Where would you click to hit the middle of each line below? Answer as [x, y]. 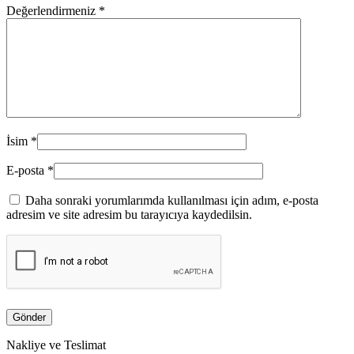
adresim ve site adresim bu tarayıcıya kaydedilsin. [129, 215]
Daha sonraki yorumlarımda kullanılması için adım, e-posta [172, 201]
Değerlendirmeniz [53, 11]
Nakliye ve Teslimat [56, 345]
